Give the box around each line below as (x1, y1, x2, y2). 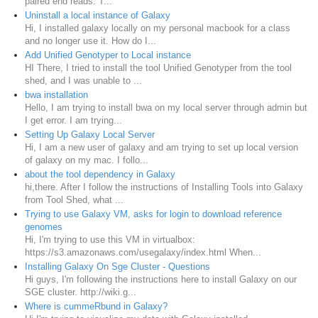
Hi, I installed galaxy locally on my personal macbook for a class (25, 23, 290, 34)
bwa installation (25, 89, 88, 101)
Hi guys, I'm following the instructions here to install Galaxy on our (25, 274, 297, 285)
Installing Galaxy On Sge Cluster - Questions (25, 261, 210, 273)
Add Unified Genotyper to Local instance (25, 50, 191, 61)
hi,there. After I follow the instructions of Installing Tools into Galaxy (25, 182, 303, 193)
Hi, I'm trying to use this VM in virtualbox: (25, 234, 195, 246)
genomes (25, 221, 62, 233)
